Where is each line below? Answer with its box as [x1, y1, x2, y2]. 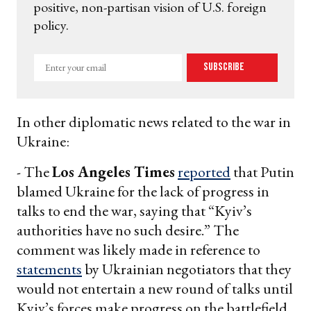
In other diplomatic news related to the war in [17, 111, 291, 132]
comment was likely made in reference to [17, 239, 260, 260]
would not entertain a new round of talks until [17, 278, 293, 299]
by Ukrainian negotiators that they [82, 258, 292, 279]
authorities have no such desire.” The [17, 219, 239, 240]
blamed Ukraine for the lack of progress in [17, 180, 269, 201]
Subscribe [203, 60, 246, 74]
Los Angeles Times [52, 161, 175, 182]
